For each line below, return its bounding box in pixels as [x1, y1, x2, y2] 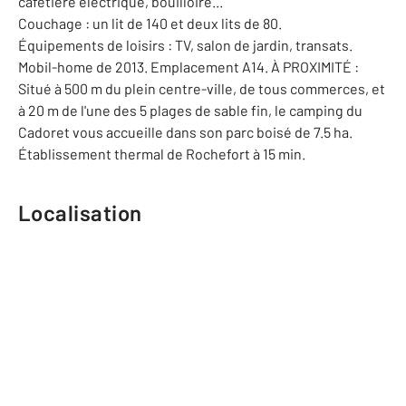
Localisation [18, 199, 142, 226]
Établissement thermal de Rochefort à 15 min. [18, 145, 305, 162]
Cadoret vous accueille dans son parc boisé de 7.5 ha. [18, 123, 353, 140]
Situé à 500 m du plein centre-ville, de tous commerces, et [18, 80, 385, 97]
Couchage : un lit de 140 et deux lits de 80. [18, 14, 282, 32]
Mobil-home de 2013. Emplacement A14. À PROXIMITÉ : [18, 58, 359, 75]
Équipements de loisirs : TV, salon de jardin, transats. [18, 36, 353, 53]
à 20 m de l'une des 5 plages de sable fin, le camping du [18, 101, 362, 119]
